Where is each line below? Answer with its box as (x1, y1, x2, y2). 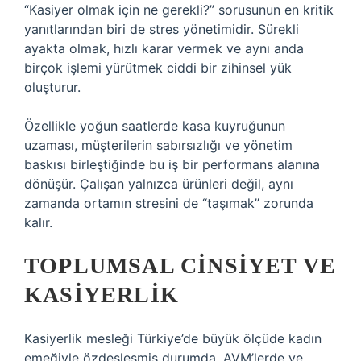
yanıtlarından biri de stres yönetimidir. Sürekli (24, 21, 299, 37)
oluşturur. (24, 79, 81, 95)
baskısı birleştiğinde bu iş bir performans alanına (24, 156, 320, 172)
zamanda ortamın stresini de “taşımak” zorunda (24, 195, 313, 211)
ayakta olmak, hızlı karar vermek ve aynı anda (24, 40, 304, 56)
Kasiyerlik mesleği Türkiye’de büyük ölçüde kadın (24, 330, 322, 346)
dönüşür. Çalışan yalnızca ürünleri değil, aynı (24, 176, 293, 192)
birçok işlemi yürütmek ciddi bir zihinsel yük (24, 60, 292, 76)
